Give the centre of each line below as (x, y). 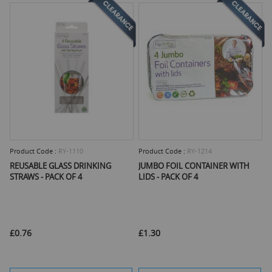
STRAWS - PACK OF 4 (46, 177)
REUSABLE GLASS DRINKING (61, 166)
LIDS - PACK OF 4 (168, 177)
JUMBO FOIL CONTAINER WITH (194, 166)
